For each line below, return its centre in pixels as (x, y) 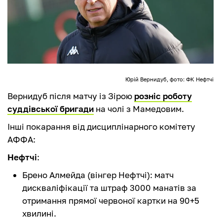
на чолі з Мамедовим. (139, 109)
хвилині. (40, 214)
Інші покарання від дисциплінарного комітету (101, 127)
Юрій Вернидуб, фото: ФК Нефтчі (169, 80)
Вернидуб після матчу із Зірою (71, 96)
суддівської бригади (51, 109)
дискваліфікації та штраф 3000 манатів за (109, 188)
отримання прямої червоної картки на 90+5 (111, 201)
